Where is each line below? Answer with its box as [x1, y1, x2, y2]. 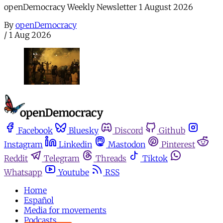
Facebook [18, 125, 53, 135]
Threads [96, 153, 126, 163]
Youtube [58, 167, 89, 177]
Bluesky [69, 125, 99, 135]
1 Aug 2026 [9, 29, 51, 40]
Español [24, 195, 54, 205]
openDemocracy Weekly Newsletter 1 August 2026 [4, 1, 193, 12]
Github [159, 125, 185, 135]
